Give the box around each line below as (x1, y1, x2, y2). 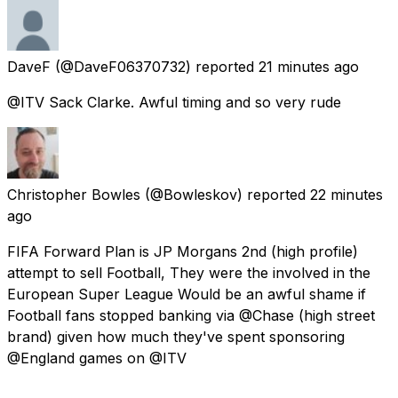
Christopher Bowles (7, 185, 140, 203)
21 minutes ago (259, 57, 359, 76)
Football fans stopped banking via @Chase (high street (7, 306, 375, 324)
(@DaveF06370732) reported (55, 57, 254, 76)
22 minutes (310, 185, 383, 203)
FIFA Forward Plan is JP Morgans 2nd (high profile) (7, 242, 358, 260)
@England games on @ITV (7, 348, 187, 367)
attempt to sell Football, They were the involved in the (7, 263, 370, 282)
